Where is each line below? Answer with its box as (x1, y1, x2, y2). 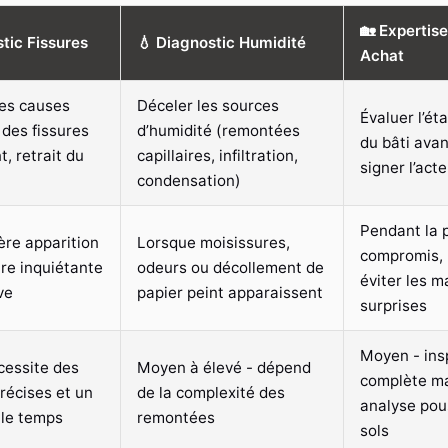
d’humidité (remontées (137, 120, 300, 140)
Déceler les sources (137, 95, 279, 115)
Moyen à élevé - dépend (137, 357, 311, 377)
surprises (360, 295, 427, 315)
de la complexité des (137, 382, 285, 402)
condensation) (137, 170, 241, 190)
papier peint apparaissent (137, 282, 323, 302)
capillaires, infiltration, (137, 145, 298, 165)
